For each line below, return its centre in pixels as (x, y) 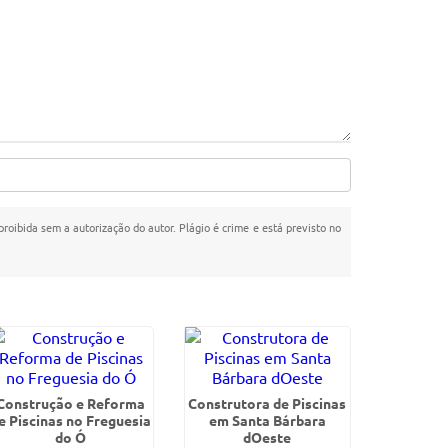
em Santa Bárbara (267, 420)
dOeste (267, 437)
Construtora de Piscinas (267, 403)
